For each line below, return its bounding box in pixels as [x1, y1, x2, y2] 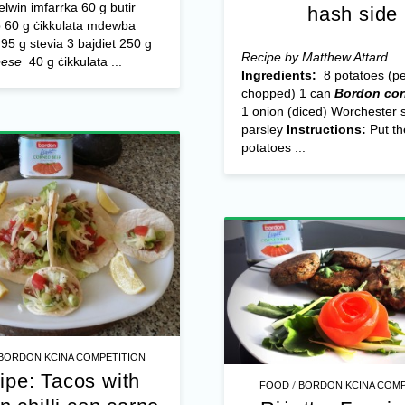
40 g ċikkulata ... [21, 54, 122, 70]
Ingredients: [240, 67, 320, 82]
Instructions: [286, 121, 366, 137]
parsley [240, 121, 287, 137]
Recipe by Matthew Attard [240, 49, 388, 64]
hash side [306, 2, 399, 25]
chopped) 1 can [240, 85, 334, 100]
